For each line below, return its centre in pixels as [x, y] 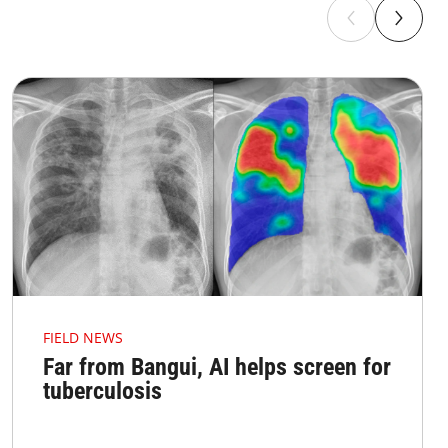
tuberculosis [102, 391]
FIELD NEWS [82, 338]
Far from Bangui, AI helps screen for [216, 367]
